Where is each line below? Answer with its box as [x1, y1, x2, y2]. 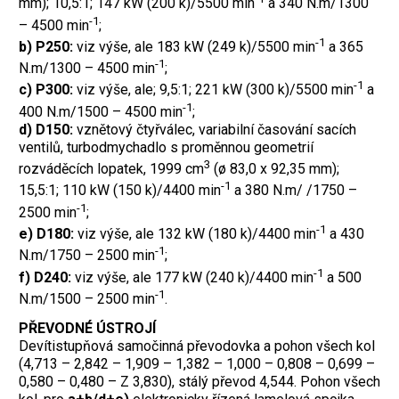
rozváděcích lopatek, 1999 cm [19, 160, 204, 178]
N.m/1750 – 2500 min [19, 247, 155, 265]
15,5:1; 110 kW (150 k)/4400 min [19, 182, 221, 199]
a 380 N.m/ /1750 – [231, 182, 357, 199]
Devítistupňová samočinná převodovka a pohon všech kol [19, 338, 375, 355]
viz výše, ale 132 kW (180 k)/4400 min [77, 225, 316, 243]
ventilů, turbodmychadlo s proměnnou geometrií [19, 139, 313, 157]
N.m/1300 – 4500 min [19, 60, 155, 77]
